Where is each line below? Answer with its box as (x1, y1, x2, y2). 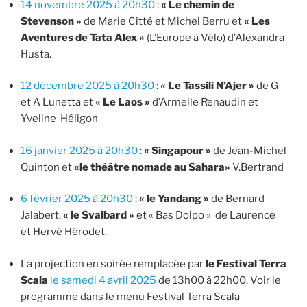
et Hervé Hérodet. (21, 225, 107, 238)
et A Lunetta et (21, 96, 95, 108)
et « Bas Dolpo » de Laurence (134, 209, 275, 221)
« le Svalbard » (63, 209, 134, 221)
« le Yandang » (139, 193, 211, 205)
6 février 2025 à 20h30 (21, 193, 133, 205)
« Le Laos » (95, 96, 150, 108)
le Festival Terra (206, 257, 286, 270)
